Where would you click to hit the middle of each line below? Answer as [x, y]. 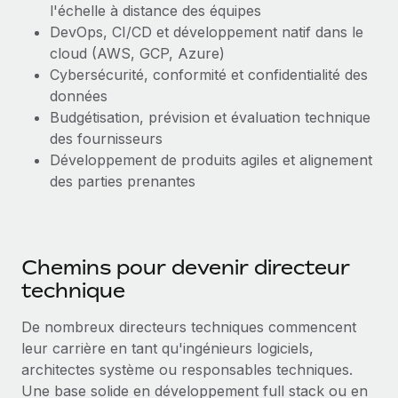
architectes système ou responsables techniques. [187, 370]
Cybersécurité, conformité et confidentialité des [209, 75]
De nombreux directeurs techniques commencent [189, 327]
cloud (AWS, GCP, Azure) [137, 53]
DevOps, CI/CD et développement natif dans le [207, 32]
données [79, 96]
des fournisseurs [106, 139]
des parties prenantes [123, 181]
